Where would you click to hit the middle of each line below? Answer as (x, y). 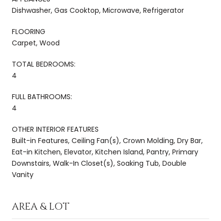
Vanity (23, 174)
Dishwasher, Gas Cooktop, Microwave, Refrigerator (98, 10)
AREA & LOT (41, 206)
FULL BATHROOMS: (42, 96)
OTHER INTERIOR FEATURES (55, 129)
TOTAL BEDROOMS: (44, 64)
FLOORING (29, 31)
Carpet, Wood (36, 43)
